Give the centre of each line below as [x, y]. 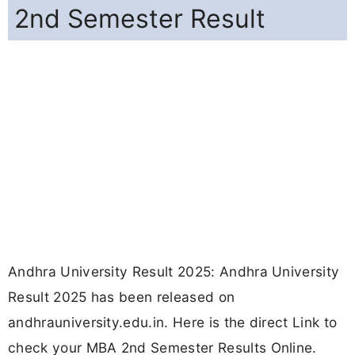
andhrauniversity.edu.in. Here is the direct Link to [173, 323]
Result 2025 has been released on [122, 297]
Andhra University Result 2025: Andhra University [174, 272]
